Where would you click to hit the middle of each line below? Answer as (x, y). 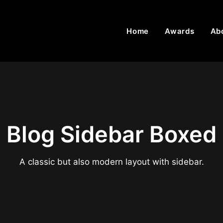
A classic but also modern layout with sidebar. (111, 162)
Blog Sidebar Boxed (111, 134)
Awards (180, 31)
